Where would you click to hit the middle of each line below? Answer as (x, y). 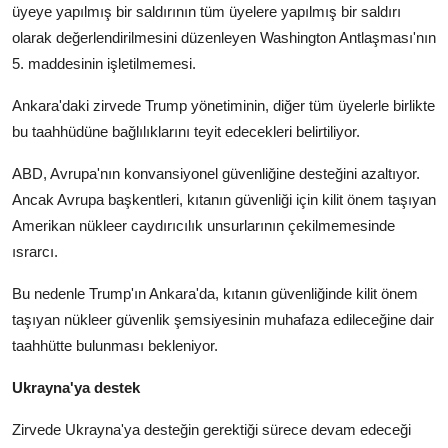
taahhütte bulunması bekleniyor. (115, 346)
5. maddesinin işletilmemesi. (104, 64)
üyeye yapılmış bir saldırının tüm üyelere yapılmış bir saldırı (206, 12)
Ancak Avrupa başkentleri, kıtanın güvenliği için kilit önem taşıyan (224, 200)
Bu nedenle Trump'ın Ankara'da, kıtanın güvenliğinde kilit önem (215, 294)
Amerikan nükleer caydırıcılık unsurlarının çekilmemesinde (203, 226)
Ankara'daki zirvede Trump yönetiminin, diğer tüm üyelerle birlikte (223, 106)
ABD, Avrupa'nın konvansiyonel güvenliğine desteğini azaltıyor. (216, 174)
